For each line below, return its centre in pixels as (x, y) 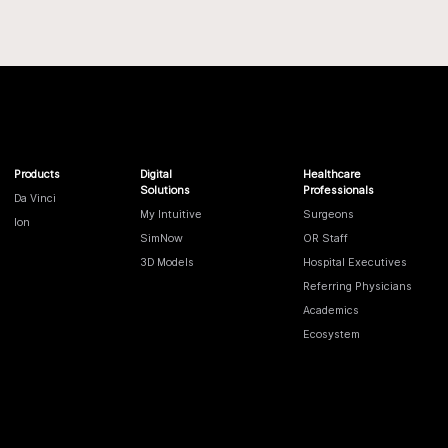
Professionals (339, 189)
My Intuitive (171, 213)
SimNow (162, 237)
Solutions (165, 189)
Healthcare (332, 173)
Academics (331, 309)
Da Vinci (35, 197)
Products (37, 173)
